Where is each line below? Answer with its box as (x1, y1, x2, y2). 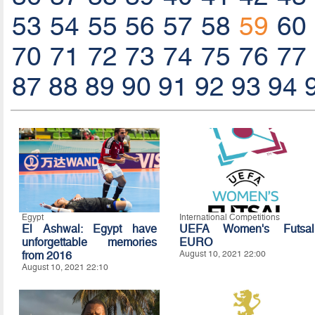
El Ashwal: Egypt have (21, 222, 157, 236)
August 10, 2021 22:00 (179, 249, 266, 259)
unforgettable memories (21, 236, 157, 249)
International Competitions (179, 212, 280, 222)
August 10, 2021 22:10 (21, 262, 108, 272)
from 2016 (21, 249, 72, 262)
